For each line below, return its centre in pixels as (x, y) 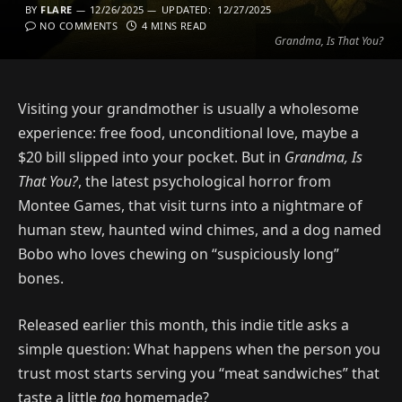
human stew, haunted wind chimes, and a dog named (200, 230)
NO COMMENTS (79, 26)
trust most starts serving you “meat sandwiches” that (199, 373)
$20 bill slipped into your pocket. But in (151, 157)
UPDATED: (186, 9)
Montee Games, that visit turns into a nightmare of (190, 205)
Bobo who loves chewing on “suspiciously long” (179, 254)
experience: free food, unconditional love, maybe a (188, 133)
